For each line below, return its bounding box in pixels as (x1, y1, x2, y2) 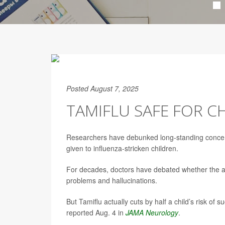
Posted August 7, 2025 (66, 83, 139, 93)
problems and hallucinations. (66, 175, 157, 185)
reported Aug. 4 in (66, 207, 126, 217)
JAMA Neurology (126, 207, 178, 217)
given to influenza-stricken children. (66, 143, 178, 153)
